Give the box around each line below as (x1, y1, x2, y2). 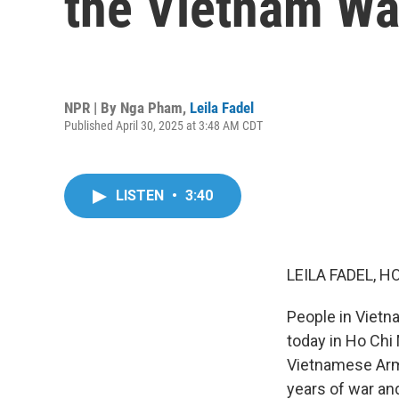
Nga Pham (120, 98, 183, 117)
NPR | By (64, 98, 120, 117)
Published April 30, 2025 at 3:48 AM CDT (64, 118, 263, 133)
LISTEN (116, 187, 167, 204)
